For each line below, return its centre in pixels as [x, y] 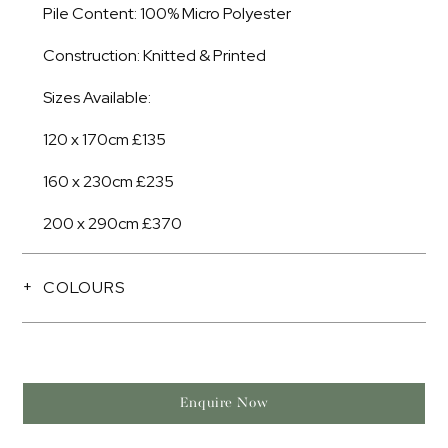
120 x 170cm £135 [104, 139]
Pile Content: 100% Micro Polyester [167, 13]
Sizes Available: [97, 97]
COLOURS [84, 287]
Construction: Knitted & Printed [154, 55]
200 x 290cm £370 [112, 223]
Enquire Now [224, 403]
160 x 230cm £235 [108, 181]
